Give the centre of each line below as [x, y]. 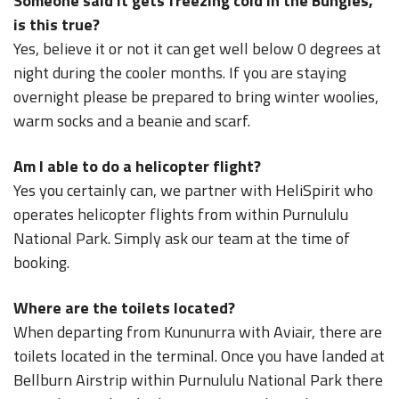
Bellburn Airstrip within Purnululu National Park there [198, 380]
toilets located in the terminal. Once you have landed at [199, 356]
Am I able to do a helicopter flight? [137, 166]
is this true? [57, 24]
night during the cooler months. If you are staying [180, 73]
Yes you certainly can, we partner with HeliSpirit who [193, 190]
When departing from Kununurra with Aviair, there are [198, 332]
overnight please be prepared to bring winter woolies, [196, 97]
